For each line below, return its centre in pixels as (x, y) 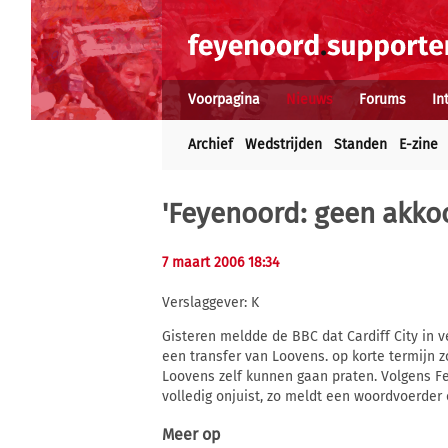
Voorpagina (224, 99)
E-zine (418, 144)
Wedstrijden (283, 144)
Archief (210, 144)
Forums (382, 99)
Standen (360, 144)
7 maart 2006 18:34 (220, 262)
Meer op (191, 435)
